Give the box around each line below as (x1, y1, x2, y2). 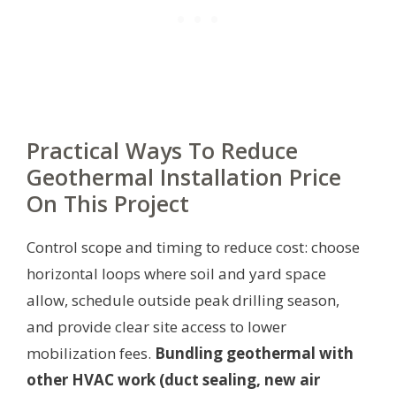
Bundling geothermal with (155, 342, 354, 363)
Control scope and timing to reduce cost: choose (27, 236, 360, 257)
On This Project (27, 187, 189, 218)
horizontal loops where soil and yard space (27, 263, 326, 284)
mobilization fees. (27, 342, 155, 363)
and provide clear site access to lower (27, 316, 286, 337)
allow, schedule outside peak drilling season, (27, 289, 339, 310)
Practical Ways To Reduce (27, 134, 298, 165)
